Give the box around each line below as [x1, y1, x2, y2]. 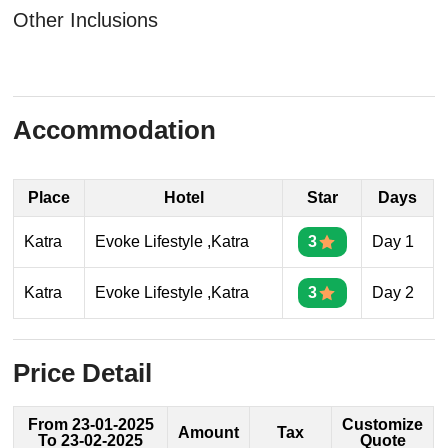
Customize [342, 416, 424, 434]
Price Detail [13, 358, 153, 389]
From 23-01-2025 [27, 416, 154, 434]
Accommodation [13, 115, 217, 146]
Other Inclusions [13, 9, 159, 32]
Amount [178, 424, 240, 442]
